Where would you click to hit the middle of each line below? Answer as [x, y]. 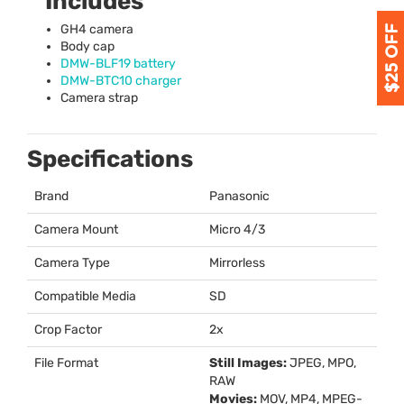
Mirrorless [237, 263]
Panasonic [239, 197]
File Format [66, 363]
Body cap [87, 47]
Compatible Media [85, 297]
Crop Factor [68, 330]
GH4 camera [97, 30]
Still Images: [248, 363]
